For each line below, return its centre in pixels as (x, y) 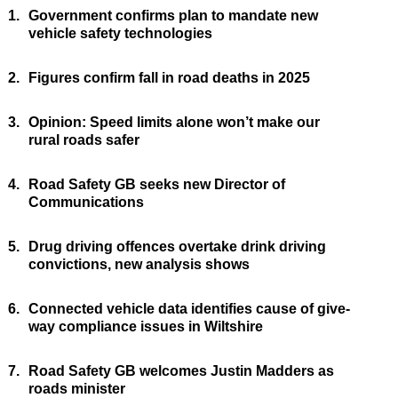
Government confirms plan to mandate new (173, 16)
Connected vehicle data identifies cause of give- (189, 309)
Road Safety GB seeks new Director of (156, 185)
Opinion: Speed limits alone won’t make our (174, 123)
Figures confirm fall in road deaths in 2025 (169, 78)
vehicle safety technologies (120, 34)
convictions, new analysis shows (139, 265)
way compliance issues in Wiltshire (145, 327)
